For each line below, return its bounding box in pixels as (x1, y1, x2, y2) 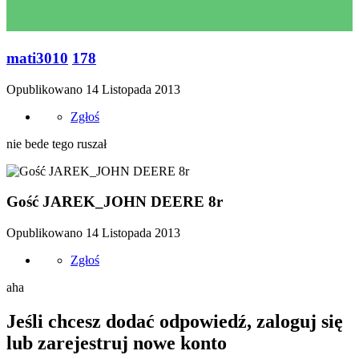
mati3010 (6, 49, 68, 67)
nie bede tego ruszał (6, 136, 107, 151)
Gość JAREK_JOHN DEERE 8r (6, 193, 223, 211)
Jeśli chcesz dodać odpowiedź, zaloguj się (6, 310, 343, 332)
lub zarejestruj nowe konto (6, 332, 227, 353)
